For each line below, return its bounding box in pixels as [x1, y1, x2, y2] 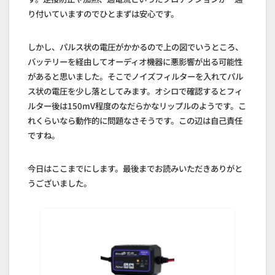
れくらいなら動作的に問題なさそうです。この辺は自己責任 [28, 114, 242, 127]
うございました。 [28, 177, 91, 190]
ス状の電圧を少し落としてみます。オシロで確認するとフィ [28, 85, 242, 98]
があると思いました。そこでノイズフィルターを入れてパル [28, 70, 243, 83]
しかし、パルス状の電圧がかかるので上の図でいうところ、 [28, 41, 243, 53]
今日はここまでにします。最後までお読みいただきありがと [28, 162, 242, 175]
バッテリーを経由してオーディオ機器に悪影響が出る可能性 [28, 55, 242, 68]
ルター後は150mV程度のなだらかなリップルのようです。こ [28, 99, 246, 112]
